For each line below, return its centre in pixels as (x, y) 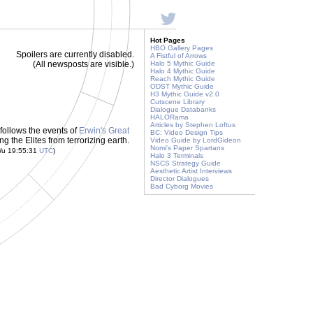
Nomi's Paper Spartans (187, 148)
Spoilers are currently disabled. (75, 54)
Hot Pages (168, 40)
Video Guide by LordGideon (196, 140)
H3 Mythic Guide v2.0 (185, 94)
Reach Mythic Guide (183, 79)
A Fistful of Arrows (179, 56)
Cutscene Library (177, 102)
